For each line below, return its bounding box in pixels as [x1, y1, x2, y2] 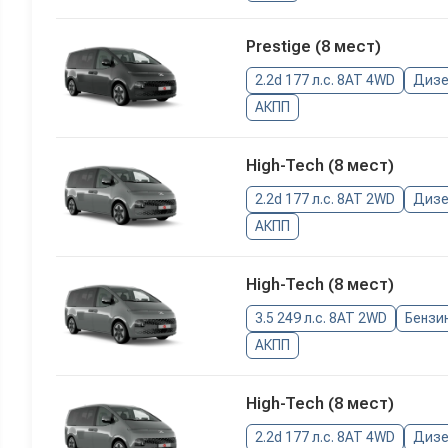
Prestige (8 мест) [245, 37, 381, 57]
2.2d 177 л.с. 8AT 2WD [254, 191, 395, 208]
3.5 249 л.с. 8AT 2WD [254, 310, 387, 327]
